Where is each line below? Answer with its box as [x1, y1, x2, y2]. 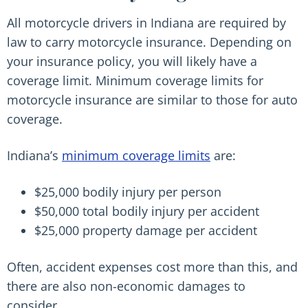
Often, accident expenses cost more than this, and [7, 258, 298, 275]
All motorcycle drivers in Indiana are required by [7, 14, 286, 31]
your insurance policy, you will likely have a [7, 53, 257, 69]
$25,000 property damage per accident [34, 222, 257, 239]
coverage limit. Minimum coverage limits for [7, 72, 263, 89]
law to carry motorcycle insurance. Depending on [7, 34, 291, 50]
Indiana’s [7, 147, 62, 164]
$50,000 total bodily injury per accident [34, 203, 259, 219]
